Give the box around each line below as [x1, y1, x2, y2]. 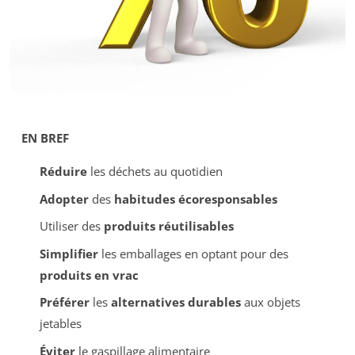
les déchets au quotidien [86, 163, 223, 179]
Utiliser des [39, 218, 104, 234]
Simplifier [39, 245, 98, 261]
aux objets [240, 294, 300, 310]
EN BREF [21, 130, 69, 146]
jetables [39, 315, 82, 331]
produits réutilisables [103, 218, 234, 234]
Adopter [39, 190, 89, 207]
